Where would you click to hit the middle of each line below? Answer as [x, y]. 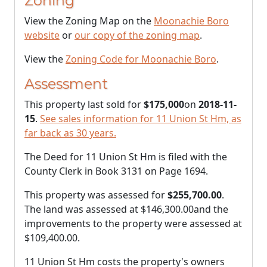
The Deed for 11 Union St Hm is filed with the [126, 157]
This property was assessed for [96, 195]
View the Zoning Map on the [89, 21]
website [42, 35]
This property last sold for [84, 104]
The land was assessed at [83, 209]
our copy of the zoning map [137, 35]
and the [211, 209]
